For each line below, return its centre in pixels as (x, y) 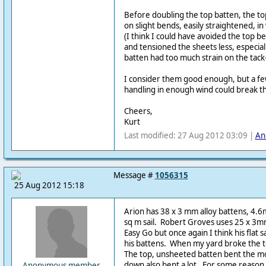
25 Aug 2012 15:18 (49, 185)
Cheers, (138, 111)
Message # (134, 175)
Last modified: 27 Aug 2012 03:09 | (189, 135)
